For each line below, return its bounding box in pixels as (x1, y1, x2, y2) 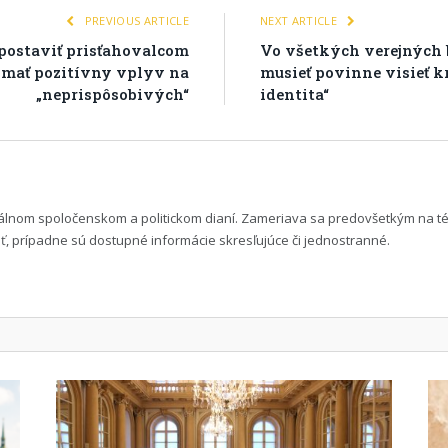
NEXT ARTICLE (260, 12, 341, 28)
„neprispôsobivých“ (36, 83, 189, 104)
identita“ (260, 83, 329, 104)
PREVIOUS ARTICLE (81, 12, 189, 28)
